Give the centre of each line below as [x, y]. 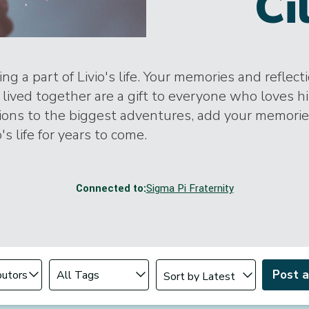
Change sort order [195, 261]
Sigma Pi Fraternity [190, 189]
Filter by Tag [76, 267]
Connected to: [111, 189]
